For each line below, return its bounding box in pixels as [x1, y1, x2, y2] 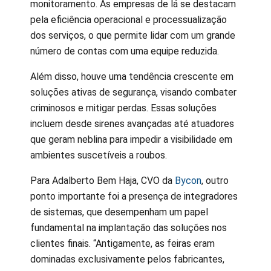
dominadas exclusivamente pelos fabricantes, [30, 253, 224, 265]
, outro [201, 174, 229, 186]
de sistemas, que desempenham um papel [30, 206, 208, 218]
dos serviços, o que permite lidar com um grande [30, 29, 235, 41]
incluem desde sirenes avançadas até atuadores [30, 117, 234, 129]
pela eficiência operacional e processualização [30, 13, 227, 25]
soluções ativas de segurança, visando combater [30, 86, 237, 98]
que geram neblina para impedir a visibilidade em [30, 133, 232, 145]
